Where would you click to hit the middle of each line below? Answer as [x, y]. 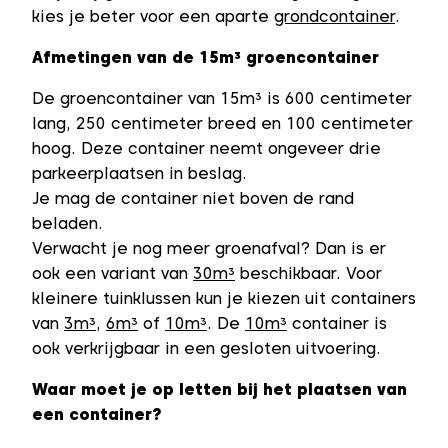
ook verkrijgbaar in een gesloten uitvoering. [206, 348]
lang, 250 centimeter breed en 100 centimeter [222, 123]
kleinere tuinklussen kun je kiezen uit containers [224, 298]
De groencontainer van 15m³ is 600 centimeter [222, 98]
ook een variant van [112, 273]
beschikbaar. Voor [308, 273]
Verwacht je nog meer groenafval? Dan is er [209, 248]
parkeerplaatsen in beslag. [139, 173]
